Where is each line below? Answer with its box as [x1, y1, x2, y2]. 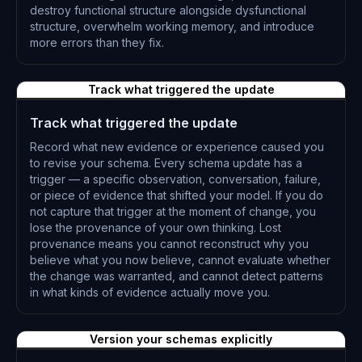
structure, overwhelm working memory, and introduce [30, 19, 314, 33]
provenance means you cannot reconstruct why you [30, 237, 309, 250]
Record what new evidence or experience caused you [30, 140, 324, 154]
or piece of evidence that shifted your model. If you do [30, 188, 323, 202]
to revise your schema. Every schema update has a [30, 156, 302, 170]
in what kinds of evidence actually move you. [30, 285, 270, 299]
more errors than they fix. [30, 36, 164, 49]
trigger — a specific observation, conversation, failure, [30, 172, 321, 186]
